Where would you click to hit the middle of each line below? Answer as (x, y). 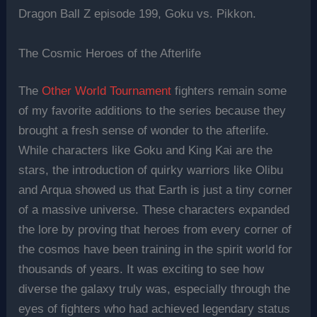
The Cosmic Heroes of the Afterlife (110, 53)
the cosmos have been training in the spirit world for (156, 250)
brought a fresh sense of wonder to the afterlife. (144, 131)
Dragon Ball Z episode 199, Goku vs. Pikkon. (138, 14)
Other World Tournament (107, 91)
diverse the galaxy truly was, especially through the (155, 289)
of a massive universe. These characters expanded (154, 210)
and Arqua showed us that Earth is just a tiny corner (156, 190)
